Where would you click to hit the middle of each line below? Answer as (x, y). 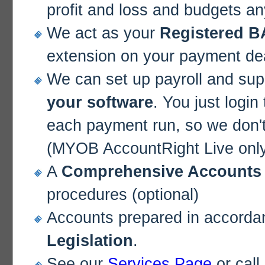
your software (100, 103)
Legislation (90, 241)
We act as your (103, 33)
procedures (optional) (123, 195)
